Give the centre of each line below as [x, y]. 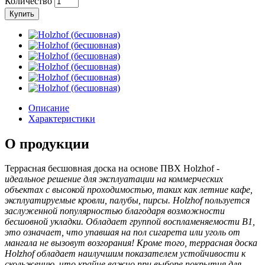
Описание [49, 108]
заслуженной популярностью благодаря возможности [115, 211]
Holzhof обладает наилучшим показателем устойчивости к [125, 254]
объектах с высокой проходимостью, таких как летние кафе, [129, 190]
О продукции [47, 143]
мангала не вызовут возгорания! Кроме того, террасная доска [131, 243]
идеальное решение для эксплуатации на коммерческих [114, 179]
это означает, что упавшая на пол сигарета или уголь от [122, 232]
